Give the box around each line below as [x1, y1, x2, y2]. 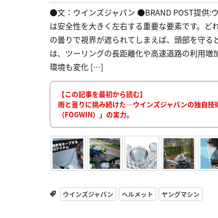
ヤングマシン [161, 189, 200, 199]
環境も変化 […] [50, 61, 103, 73]
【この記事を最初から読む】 [58, 89, 146, 99]
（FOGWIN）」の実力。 [58, 109, 133, 120]
